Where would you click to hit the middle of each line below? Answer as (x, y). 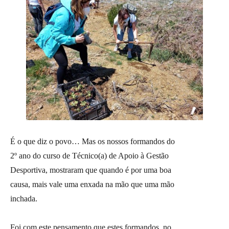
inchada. (24, 198)
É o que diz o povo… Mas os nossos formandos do (93, 141)
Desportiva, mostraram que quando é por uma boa (91, 170)
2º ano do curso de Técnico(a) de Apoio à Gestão (89, 155)
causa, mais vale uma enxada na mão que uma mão (92, 184)
